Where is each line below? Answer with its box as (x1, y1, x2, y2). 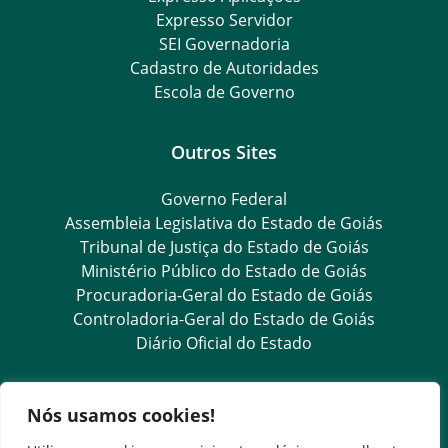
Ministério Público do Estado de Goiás (81, 259, 367, 282)
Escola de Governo (153, 80, 295, 103)
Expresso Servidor (155, 8, 293, 31)
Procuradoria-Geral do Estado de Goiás (75, 283, 373, 306)
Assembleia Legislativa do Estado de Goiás (65, 211, 383, 234)
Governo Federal (161, 187, 287, 210)
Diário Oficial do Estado (136, 331, 312, 354)
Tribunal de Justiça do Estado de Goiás (79, 235, 369, 258)
